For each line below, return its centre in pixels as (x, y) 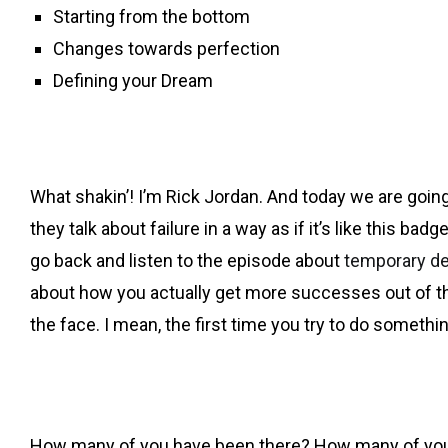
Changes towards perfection (167, 48)
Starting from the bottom (152, 16)
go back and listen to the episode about (187, 260)
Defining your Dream (133, 80)
